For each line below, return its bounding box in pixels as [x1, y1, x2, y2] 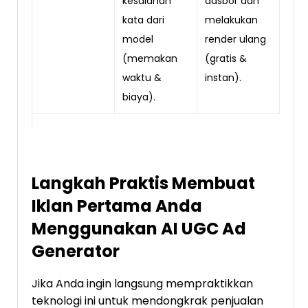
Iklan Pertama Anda [32, 194, 202, 217]
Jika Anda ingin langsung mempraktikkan [32, 275, 253, 291]
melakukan [204, 12, 258, 27]
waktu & [122, 70, 162, 85]
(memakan [122, 51, 177, 65]
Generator [32, 239, 120, 263]
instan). [204, 70, 241, 85]
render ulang [204, 32, 266, 46]
